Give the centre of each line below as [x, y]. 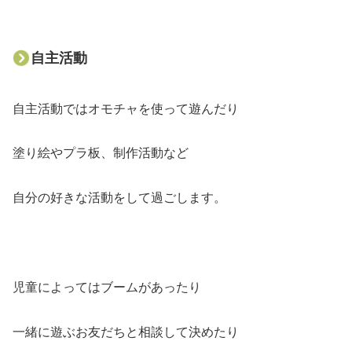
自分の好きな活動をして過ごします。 [119, 198]
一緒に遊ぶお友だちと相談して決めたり [126, 332]
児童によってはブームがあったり [107, 287]
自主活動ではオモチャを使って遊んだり [126, 108]
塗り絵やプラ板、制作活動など [101, 153]
